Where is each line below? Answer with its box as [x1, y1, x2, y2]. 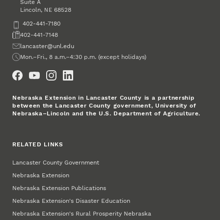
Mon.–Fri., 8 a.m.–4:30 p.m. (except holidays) [20, 54, 147, 61]
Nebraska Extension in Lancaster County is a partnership [12, 94, 195, 101]
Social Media [12, 65, 50, 72]
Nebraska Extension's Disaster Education [12, 197, 131, 205]
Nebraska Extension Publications [12, 184, 107, 192]
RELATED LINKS [12, 140, 63, 148]
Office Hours [12, 54, 49, 61]
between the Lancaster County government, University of [12, 102, 196, 109]
